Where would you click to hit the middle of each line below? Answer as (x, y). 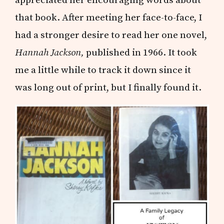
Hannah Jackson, (51, 52)
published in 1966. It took (142, 52)
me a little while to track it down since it (103, 70)
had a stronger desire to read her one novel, (111, 35)
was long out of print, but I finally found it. (108, 87)
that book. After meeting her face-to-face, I (109, 17)
